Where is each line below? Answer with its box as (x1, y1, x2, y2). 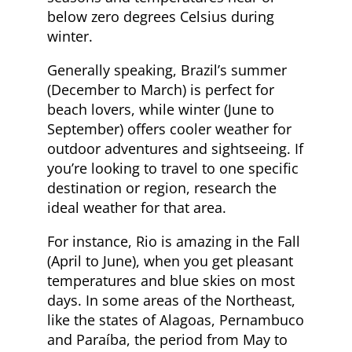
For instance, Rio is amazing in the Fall (47, 231, 300, 251)
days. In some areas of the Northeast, (47, 290, 295, 310)
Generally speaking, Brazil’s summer (47, 60, 287, 79)
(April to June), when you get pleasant (47, 251, 293, 270)
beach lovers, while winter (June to (47, 99, 274, 119)
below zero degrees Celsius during (47, 6, 274, 26)
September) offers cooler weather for (47, 119, 291, 138)
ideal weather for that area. (47, 197, 226, 217)
